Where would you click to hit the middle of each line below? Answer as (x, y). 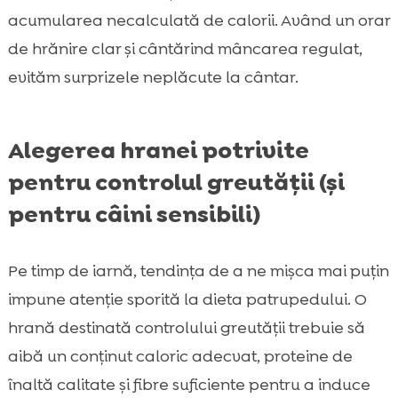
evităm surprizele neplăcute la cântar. (153, 77)
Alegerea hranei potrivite (158, 150)
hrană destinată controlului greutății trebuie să (186, 327)
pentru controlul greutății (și (176, 182)
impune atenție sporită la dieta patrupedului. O (187, 299)
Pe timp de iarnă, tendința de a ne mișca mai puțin (198, 271)
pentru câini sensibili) (134, 214)
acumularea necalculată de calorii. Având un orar (199, 20)
